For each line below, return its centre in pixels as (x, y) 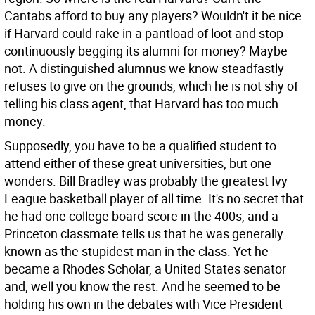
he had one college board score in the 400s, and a (141, 216)
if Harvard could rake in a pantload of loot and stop (144, 33)
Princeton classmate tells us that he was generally (144, 233)
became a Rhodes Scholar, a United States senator (145, 269)
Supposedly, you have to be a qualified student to (140, 146)
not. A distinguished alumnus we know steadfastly (144, 68)
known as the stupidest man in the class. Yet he (136, 251)
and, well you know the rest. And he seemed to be (142, 286)
